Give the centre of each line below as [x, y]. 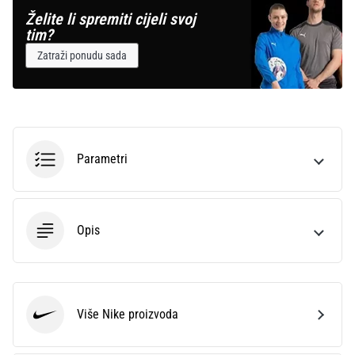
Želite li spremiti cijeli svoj [111, 19]
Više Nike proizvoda [128, 315]
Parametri [102, 159]
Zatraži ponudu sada [82, 56]
